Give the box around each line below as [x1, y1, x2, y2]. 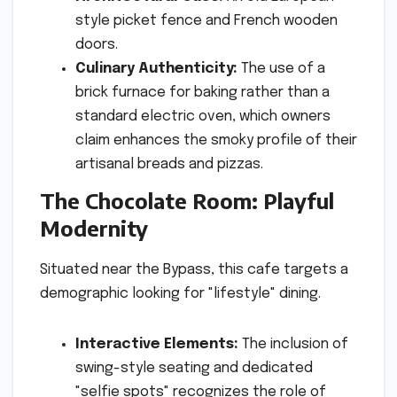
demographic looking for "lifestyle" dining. [40, 286, 321, 302]
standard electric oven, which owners [75, 108, 331, 124]
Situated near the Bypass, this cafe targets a [40, 262, 348, 278]
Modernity [40, 214, 148, 242]
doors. [75, 36, 118, 52]
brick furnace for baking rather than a [75, 84, 330, 100]
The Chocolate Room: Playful [40, 187, 334, 214]
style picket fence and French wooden [75, 12, 338, 28]
